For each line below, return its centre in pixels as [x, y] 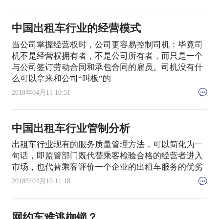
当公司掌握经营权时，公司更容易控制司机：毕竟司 [107, 44]
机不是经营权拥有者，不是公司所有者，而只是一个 [107, 56]
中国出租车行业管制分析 [71, 128]
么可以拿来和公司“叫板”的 [61, 78]
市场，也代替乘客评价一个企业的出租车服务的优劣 [107, 167]
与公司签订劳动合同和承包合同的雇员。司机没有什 [107, 67]
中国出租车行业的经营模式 [76, 29]
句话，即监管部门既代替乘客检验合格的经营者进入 [107, 156]
